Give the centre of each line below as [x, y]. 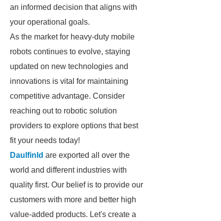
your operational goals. [50, 22]
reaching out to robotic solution [63, 111]
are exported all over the [87, 155]
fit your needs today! [45, 140]
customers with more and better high [73, 200]
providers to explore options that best [74, 126]
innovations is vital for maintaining [69, 81]
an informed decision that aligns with [74, 7]
